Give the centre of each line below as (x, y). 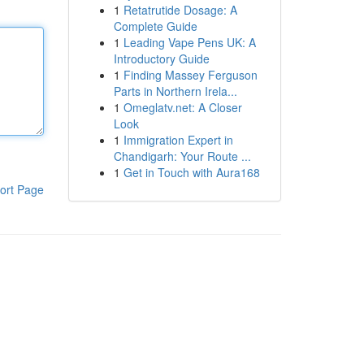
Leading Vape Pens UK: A (189, 42)
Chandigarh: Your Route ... (182, 156)
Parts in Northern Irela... (175, 91)
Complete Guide (155, 26)
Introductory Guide (161, 58)
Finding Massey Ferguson (190, 75)
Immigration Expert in (178, 140)
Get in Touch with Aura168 (191, 172)
